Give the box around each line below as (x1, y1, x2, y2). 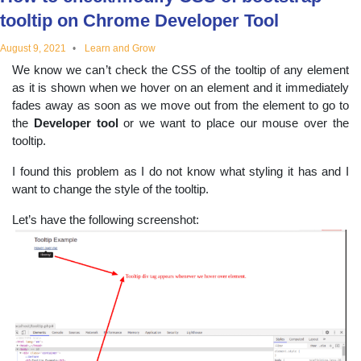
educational (12, 9, 163, 46)
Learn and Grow (85, 42, 156, 54)
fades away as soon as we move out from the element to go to (12, 98, 349, 113)
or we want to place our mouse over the (118, 116, 350, 131)
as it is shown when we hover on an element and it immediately (12, 81, 349, 95)
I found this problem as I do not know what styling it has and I (12, 164, 349, 179)
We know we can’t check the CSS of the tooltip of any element (12, 63, 349, 77)
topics (12, 49, 86, 86)
